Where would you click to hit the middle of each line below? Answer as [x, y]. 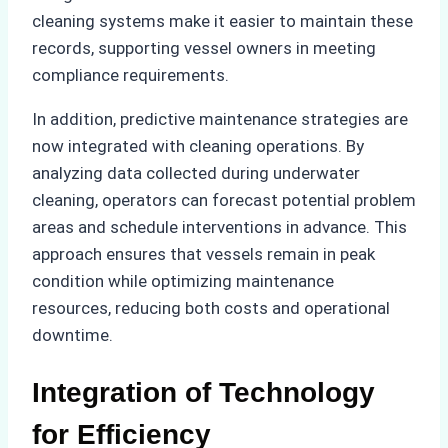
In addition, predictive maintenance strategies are [220, 118]
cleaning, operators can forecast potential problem [224, 199]
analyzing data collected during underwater [196, 172]
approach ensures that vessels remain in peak [203, 253]
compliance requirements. [130, 74]
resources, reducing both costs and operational [211, 307]
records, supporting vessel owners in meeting [204, 47]
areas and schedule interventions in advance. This [219, 226]
